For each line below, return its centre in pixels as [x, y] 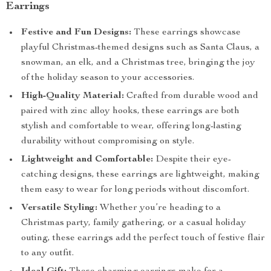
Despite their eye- [192, 160]
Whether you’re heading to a [159, 208]
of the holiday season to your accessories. [108, 78]
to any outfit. [47, 253]
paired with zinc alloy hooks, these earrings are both [130, 111]
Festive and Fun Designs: [76, 33]
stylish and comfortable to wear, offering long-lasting [131, 126]
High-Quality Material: [73, 96]
